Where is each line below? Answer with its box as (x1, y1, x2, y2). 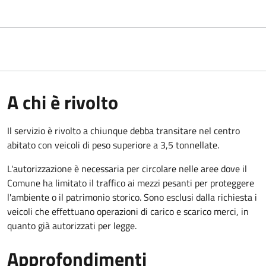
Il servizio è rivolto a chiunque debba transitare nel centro (7, 123, 240, 138)
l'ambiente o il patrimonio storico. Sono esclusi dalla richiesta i (7, 189, 257, 204)
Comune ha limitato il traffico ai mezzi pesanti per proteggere (7, 175, 254, 190)
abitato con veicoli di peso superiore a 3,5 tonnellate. (7, 137, 219, 152)
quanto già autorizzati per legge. (7, 218, 137, 233)
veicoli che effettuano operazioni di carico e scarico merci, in (7, 204, 249, 218)
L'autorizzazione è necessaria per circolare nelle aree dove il (7, 161, 247, 176)
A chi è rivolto (7, 87, 118, 116)
